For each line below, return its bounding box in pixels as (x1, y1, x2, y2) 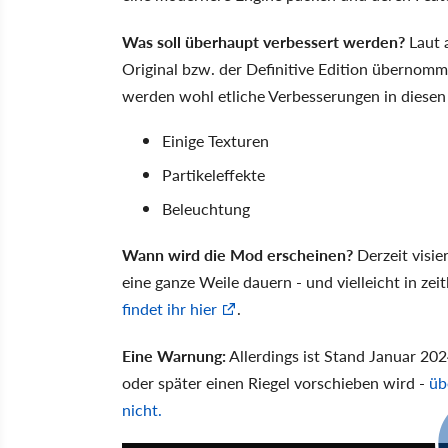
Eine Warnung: (122, 343, 226, 367)
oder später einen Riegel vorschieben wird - (122, 370, 429, 394)
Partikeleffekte (162, 162, 265, 186)
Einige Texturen (162, 128, 269, 152)
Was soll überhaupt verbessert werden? (122, 29, 405, 53)
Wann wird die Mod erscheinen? (122, 242, 353, 266)
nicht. (122, 397, 162, 421)
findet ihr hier (122, 296, 217, 320)
